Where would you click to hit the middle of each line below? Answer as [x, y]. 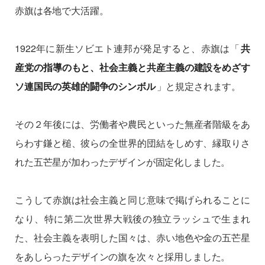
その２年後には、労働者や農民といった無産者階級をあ [132, 124]
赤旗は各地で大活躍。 [62, 10]
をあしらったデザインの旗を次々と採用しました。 [123, 256]
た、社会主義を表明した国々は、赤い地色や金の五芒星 [132, 237]
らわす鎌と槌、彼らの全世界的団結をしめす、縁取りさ [132, 143]
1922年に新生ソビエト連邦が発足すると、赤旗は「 [127, 48]
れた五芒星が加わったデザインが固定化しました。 [123, 161]
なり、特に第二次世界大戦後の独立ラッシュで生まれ [132, 218]
